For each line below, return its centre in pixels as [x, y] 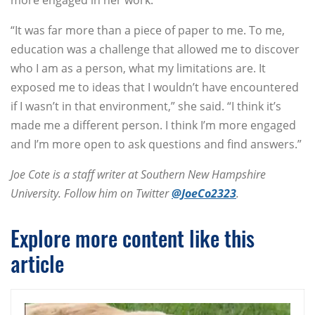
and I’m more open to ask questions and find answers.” [156, 144]
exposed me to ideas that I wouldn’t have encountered [155, 88]
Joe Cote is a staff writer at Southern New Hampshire [138, 175]
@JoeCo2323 [204, 194]
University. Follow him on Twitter [91, 194]
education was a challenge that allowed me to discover [155, 50]
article [37, 264]
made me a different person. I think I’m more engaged [153, 126]
